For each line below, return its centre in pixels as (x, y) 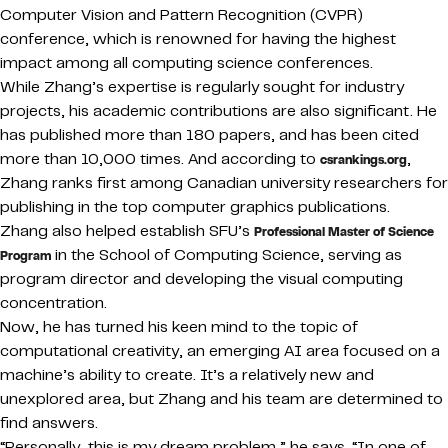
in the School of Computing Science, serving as (226, 254)
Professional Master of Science (344, 231)
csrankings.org (363, 159)
